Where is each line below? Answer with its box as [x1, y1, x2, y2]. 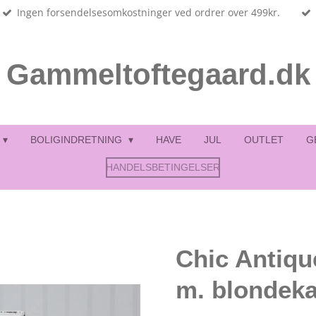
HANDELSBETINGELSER [106, 162, 220, 173]
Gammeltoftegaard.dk [6, 58, 310, 91]
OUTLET [244, 134, 284, 145]
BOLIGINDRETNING [30, 134, 125, 145]
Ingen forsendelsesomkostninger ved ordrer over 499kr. [16, 6, 280, 19]
